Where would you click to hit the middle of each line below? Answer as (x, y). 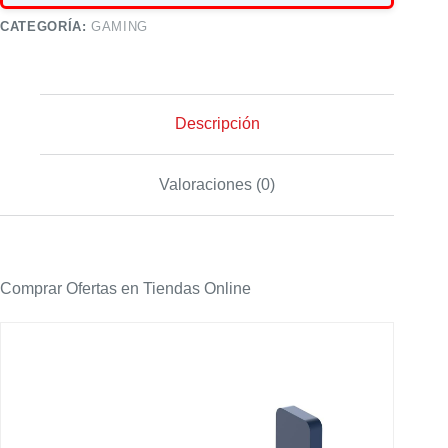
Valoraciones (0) (217, 184)
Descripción (217, 124)
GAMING (120, 26)
